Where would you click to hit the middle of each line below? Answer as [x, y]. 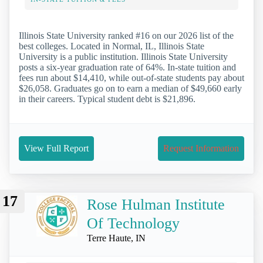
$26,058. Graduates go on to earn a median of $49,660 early [130, 89]
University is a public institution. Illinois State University [123, 57]
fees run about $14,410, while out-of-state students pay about [131, 78]
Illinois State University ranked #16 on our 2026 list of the [126, 36]
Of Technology [133, 223]
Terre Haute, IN [116, 238]
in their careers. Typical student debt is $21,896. [107, 99]
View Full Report [56, 149]
